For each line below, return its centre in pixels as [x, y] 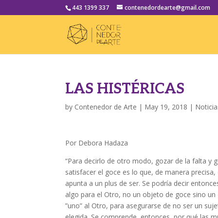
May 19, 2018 [166, 107]
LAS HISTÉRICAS [125, 89]
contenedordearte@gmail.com [168, 8]
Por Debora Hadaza [97, 143]
